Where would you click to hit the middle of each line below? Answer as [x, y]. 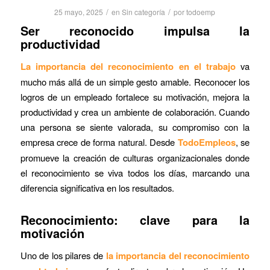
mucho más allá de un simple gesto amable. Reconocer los [135, 81]
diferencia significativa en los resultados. [97, 187]
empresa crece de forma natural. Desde [99, 142]
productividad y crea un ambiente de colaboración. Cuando [135, 111]
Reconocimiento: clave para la [135, 219]
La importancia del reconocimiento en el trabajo [128, 66]
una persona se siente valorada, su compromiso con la [135, 127]
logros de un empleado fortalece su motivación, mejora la [135, 96]
